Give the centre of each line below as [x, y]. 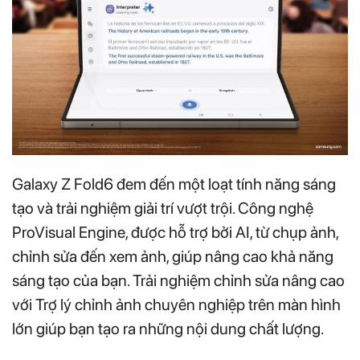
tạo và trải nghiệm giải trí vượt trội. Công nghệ [163, 208]
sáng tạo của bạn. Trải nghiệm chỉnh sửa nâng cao [178, 280]
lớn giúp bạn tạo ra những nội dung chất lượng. [168, 328]
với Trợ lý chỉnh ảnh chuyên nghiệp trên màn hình [176, 304]
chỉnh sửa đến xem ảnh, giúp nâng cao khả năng [173, 256]
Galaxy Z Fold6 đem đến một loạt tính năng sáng [174, 184]
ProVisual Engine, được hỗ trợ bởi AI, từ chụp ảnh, [175, 232]
